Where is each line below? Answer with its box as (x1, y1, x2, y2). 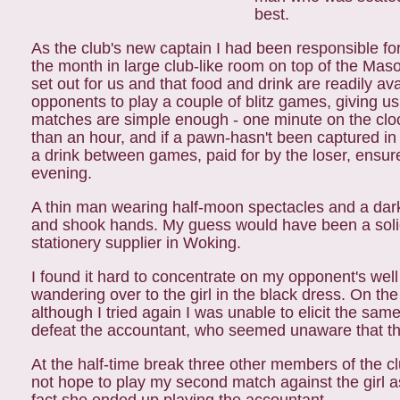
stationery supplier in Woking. (31, 234, 241, 252)
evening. (31, 164, 92, 182)
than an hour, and (31, 129, 161, 146)
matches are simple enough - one (31, 111, 274, 129)
